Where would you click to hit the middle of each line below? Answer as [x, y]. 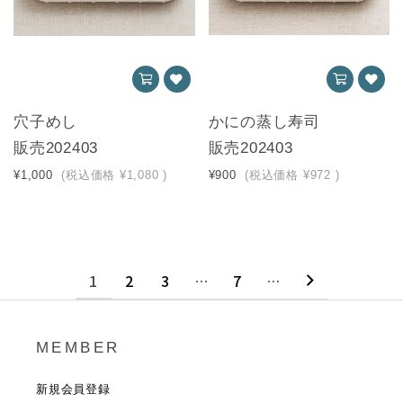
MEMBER [78, 347]
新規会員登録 [73, 389]
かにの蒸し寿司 [264, 121]
